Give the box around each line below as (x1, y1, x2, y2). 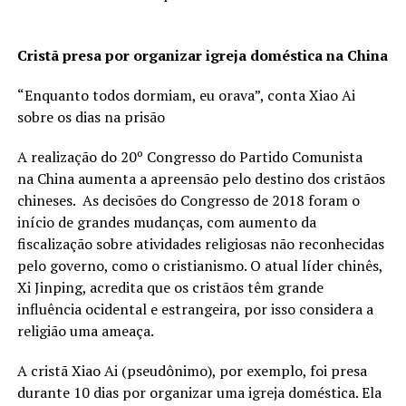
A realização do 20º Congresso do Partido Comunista (16, 147, 362, 168)
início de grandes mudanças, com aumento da (16, 212, 316, 233)
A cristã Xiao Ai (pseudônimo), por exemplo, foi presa (16, 361, 367, 382)
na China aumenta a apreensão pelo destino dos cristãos (16, 169, 385, 189)
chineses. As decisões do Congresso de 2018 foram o (16, 190, 360, 211)
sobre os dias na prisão (16, 107, 165, 128)
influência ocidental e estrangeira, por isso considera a (16, 299, 373, 320)
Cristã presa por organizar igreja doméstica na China (16, 45, 388, 66)
